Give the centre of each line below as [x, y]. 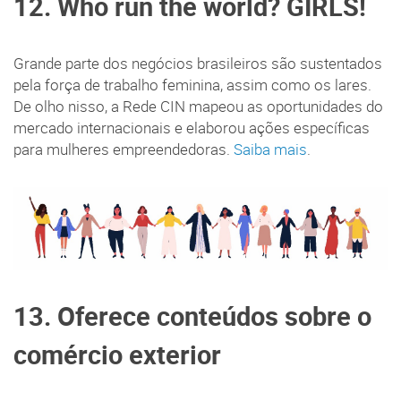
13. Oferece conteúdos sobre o [192, 316]
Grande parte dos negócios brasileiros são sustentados [198, 63]
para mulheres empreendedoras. [124, 149]
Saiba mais [270, 149]
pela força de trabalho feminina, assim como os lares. [192, 85]
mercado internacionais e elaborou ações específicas [192, 128]
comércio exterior [117, 354]
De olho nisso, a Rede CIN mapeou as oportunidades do [198, 106]
